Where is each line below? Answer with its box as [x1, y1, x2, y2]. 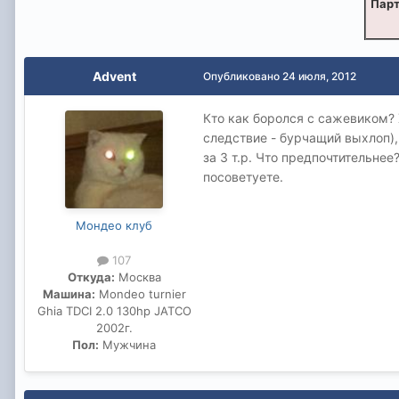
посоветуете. [203, 168, 283, 184]
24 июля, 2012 [282, 69, 356, 83]
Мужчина [99, 337, 156, 352]
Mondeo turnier [94, 286, 186, 301]
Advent [92, 68, 136, 84]
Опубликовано [203, 69, 282, 83]
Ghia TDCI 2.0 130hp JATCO [37, 303, 191, 318]
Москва [114, 269, 161, 284]
